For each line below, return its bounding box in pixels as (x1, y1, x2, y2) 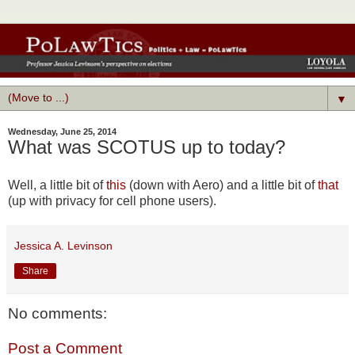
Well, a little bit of (8, 178, 106, 193)
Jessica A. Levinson (14, 239, 113, 253)
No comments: (8, 305, 107, 323)
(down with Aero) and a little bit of (126, 178, 318, 193)
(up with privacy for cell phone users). (8, 194, 216, 208)
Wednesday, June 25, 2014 (8, 127, 116, 137)
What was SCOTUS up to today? (8, 136, 285, 158)
